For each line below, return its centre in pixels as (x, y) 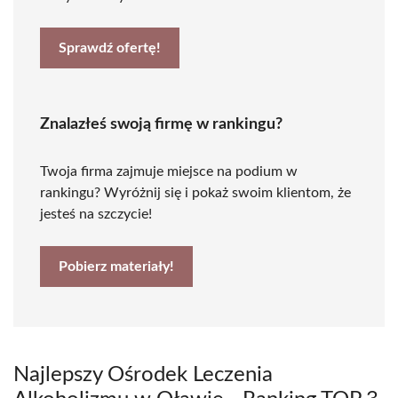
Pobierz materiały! (116, 267)
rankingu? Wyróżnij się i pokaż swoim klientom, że (195, 193)
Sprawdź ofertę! (110, 48)
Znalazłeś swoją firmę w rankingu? (161, 124)
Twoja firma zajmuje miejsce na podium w (169, 171)
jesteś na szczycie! (96, 214)
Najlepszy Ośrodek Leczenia (143, 375)
